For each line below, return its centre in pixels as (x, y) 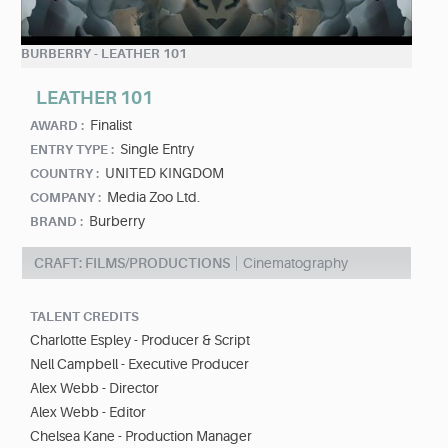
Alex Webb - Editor (88, 412)
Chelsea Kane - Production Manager (141, 436)
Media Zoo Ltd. (153, 197)
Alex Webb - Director (94, 388)
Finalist (111, 125)
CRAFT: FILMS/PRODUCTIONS (132, 263)
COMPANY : (65, 198)
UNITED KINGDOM (164, 173)
